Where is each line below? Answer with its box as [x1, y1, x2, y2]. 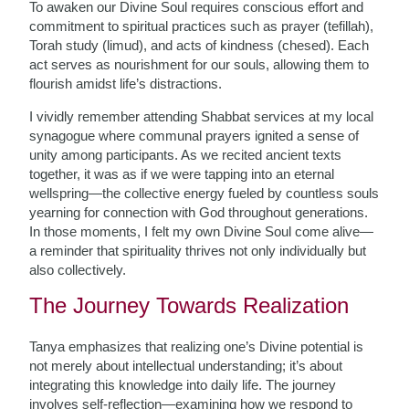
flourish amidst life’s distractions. [29, 76, 223, 91]
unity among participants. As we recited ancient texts [29, 147, 342, 163]
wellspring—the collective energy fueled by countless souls [29, 185, 380, 201]
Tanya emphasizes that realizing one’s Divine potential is [29, 339, 364, 354]
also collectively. [29, 262, 127, 278]
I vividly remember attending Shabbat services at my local [29, 109, 374, 124]
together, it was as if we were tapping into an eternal [29, 166, 335, 182]
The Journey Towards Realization [29, 293, 350, 318]
